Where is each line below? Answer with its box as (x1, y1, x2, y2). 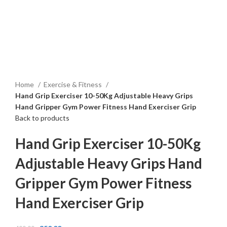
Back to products (15, 113, 69, 122)
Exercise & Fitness (44, 80, 103, 89)
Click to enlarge (15, 24, 64, 33)
